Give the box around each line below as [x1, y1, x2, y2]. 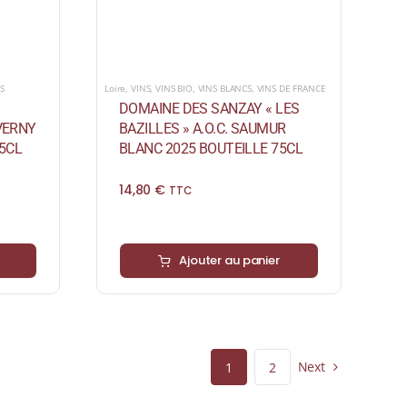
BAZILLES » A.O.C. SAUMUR [119, 120, 286, 138]
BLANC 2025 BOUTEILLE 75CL [119, 140, 303, 158]
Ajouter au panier [179, 252, 280, 270]
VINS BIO [155, 82, 193, 95]
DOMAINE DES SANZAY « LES [119, 100, 300, 118]
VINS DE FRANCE [256, 82, 326, 95]
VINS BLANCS [197, 82, 252, 95]
